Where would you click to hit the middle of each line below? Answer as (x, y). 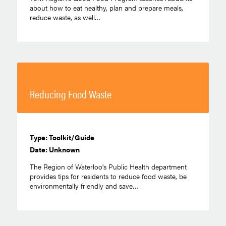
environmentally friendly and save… (84, 185)
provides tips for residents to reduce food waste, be (108, 176)
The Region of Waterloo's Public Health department (108, 166)
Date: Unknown (54, 150)
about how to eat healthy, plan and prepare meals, (106, 7)
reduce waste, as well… (65, 17)
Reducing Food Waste (70, 94)
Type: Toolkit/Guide (62, 137)
